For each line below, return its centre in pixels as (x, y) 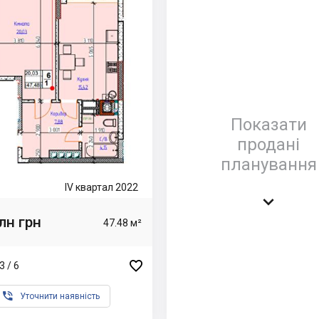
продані (268, 144)
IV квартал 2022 (101, 187)
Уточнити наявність (60, 296)
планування (268, 164)
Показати (268, 124)
